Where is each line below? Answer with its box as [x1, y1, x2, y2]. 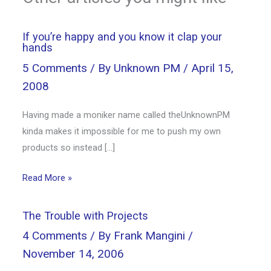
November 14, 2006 [22, 247, 125, 261]
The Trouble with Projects [22, 209, 149, 222]
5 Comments [22, 60, 88, 75]
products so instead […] [22, 142, 116, 153]
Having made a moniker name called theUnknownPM [22, 109, 230, 120]
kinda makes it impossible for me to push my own [22, 125, 221, 137]
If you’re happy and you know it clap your [22, 30, 223, 44]
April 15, [191, 60, 234, 75]
